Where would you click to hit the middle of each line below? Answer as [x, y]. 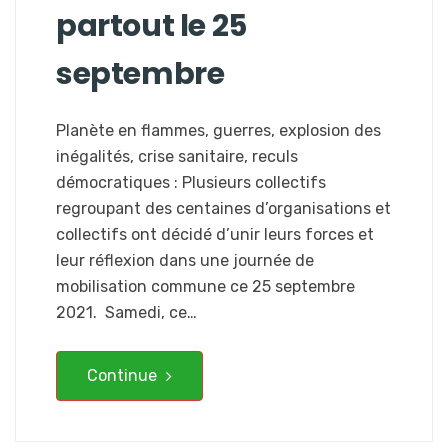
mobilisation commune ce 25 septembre [205, 286]
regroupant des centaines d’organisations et [223, 208]
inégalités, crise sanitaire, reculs [177, 156]
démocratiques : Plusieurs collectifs [191, 182]
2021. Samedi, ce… [126, 312]
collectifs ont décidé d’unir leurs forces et [215, 234]
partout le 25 [151, 25]
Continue [124, 375]
